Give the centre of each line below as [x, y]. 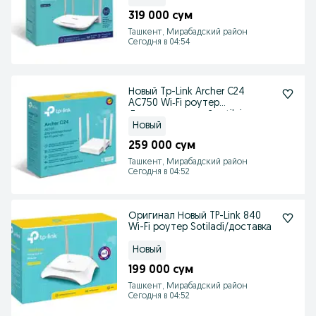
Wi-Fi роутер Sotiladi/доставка [200, 227]
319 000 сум [160, 16]
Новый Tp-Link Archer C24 [187, 92]
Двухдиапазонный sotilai [185, 115]
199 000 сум [161, 270]
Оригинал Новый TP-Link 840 [195, 216]
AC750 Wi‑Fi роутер [174, 103]
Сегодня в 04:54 [159, 42]
